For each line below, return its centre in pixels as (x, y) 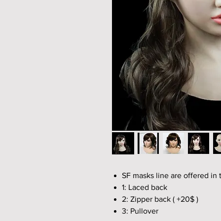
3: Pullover (140, 211)
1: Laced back (145, 187)
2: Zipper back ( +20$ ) (160, 199)
